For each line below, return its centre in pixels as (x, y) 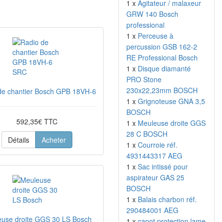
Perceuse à (156, 36)
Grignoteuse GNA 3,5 (171, 101)
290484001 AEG (152, 210)
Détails (19, 140)
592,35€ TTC (37, 121)
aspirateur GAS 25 (155, 177)
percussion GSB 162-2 (162, 47)
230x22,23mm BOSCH (162, 90)
